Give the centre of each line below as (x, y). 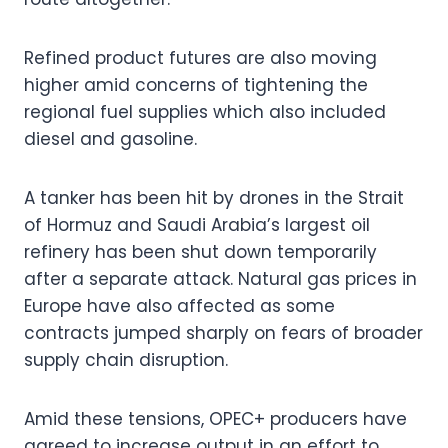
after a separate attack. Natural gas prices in (220, 278)
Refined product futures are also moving (200, 57)
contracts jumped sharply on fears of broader (223, 332)
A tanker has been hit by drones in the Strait (214, 197)
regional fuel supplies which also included (205, 111)
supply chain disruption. (128, 359)
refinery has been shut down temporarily (200, 251)
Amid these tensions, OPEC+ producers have (215, 418)
